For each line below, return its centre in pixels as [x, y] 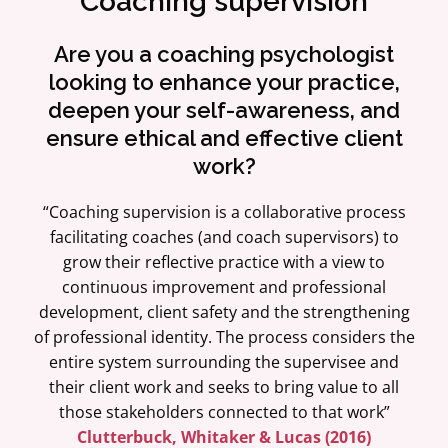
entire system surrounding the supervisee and [224, 361]
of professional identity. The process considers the [224, 336]
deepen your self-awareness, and [224, 109]
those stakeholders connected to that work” [224, 411]
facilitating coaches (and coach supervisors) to [224, 236]
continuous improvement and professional [224, 286]
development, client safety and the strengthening [224, 311]
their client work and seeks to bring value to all [224, 386]
